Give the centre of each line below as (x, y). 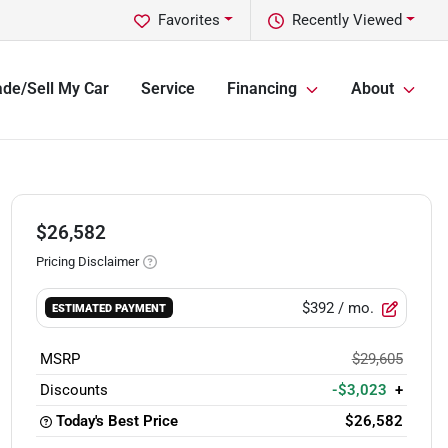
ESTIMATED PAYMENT (109, 308)
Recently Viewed (347, 20)
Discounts (73, 390)
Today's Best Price (116, 421)
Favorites (189, 20)
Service (168, 89)
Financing (262, 89)
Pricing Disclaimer (87, 261)
